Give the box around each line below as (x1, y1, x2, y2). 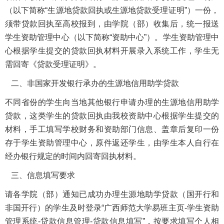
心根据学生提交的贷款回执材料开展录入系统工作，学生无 (5, 46, 219, 55)
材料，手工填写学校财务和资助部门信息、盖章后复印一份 (5, 124, 219, 133)
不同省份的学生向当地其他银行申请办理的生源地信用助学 (5, 97, 219, 106)
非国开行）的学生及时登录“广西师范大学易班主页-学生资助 (5, 203, 219, 212)
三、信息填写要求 (5, 170, 75, 179)
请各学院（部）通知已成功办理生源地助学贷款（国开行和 (5, 189, 219, 198)
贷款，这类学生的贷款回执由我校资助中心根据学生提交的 (5, 111, 219, 120)
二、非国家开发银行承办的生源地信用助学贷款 (5, 78, 179, 87)
